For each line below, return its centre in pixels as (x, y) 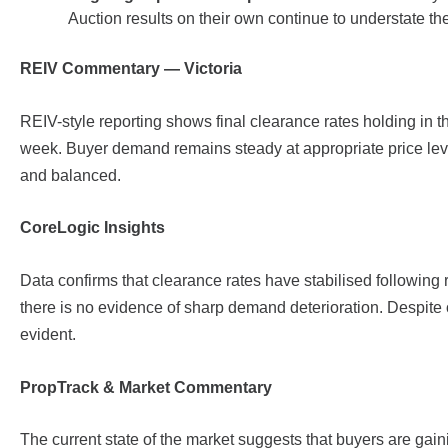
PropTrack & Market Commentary (146, 387)
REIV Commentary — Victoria (131, 69)
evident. (48, 335)
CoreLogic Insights (92, 228)
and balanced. (70, 175)
